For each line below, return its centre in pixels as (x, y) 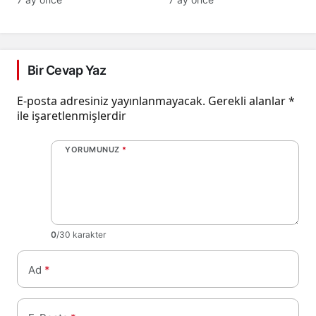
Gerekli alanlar (248, 101)
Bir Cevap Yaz (67, 70)
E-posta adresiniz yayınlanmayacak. (111, 101)
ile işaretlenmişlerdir (72, 115)
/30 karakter (81, 234)
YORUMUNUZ (92, 149)
